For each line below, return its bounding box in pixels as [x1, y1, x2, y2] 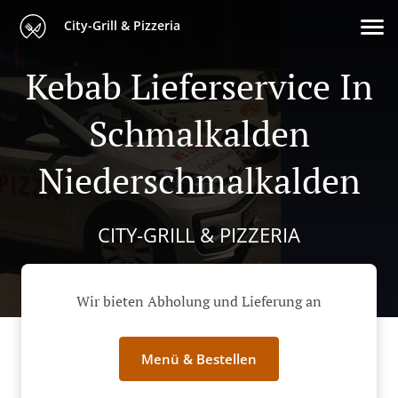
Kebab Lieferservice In [25, 62, 373, 109]
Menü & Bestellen [141, 350, 257, 369]
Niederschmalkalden [37, 156, 361, 203]
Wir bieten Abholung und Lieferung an [76, 291, 322, 312]
